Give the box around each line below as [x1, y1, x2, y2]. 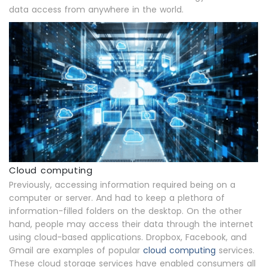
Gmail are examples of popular [9, 244, 143, 256]
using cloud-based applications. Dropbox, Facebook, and [9, 231, 247, 243]
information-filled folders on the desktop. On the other [9, 205, 242, 217]
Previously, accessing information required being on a [9, 179, 235, 191]
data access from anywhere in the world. [9, 4, 184, 15]
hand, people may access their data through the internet [9, 218, 253, 230]
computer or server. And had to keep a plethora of [9, 192, 225, 204]
